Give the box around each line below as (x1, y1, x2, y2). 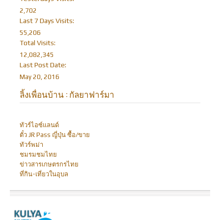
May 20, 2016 (20, 73, 59, 81)
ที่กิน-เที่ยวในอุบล (20, 170, 68, 178)
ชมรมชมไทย (20, 150, 57, 158)
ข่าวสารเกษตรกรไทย (20, 160, 79, 168)
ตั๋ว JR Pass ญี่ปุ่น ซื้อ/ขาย (20, 131, 90, 138)
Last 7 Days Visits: (20, 17, 74, 25)
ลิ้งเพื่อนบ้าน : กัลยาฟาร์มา (20, 88, 114, 101)
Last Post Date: (20, 61, 66, 69)
